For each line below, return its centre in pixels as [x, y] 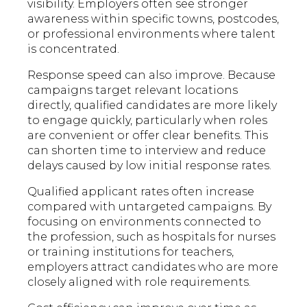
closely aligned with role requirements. [139, 282]
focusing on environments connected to [145, 222]
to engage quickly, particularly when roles [148, 121]
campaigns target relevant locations [133, 90]
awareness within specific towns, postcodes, [153, 19]
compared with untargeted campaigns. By [150, 207]
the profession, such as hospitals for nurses [152, 237]
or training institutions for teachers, [131, 252]
